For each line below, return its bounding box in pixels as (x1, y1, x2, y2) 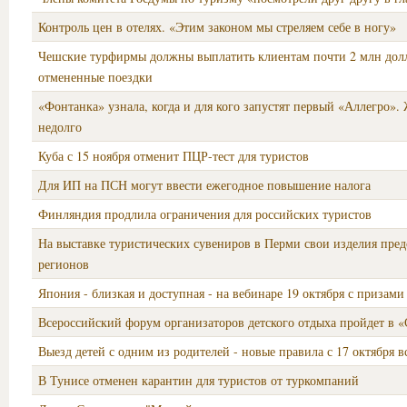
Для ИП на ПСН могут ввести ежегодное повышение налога (38, 176, 371, 194)
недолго (38, 118, 82, 135)
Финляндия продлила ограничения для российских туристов (38, 205, 372, 223)
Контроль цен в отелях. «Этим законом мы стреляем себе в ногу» (38, 18, 396, 35)
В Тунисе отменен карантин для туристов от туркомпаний (38, 372, 359, 389)
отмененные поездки (38, 68, 153, 85)
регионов (38, 255, 89, 273)
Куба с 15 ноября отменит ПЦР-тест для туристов (38, 147, 309, 164)
